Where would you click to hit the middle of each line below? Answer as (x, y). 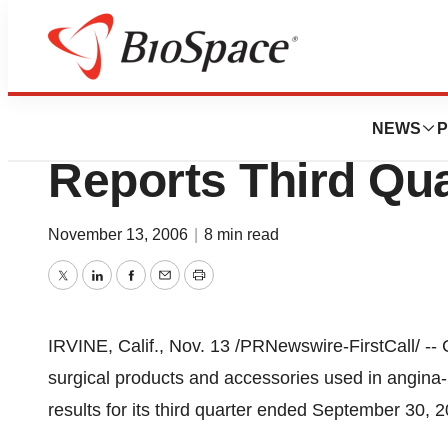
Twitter (88, 289)
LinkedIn (129, 289)
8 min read (241, 234)
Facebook (169, 289)
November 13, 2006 (120, 234)
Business (137, 71)
